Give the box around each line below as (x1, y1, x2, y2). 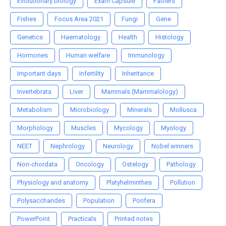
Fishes (17, 15, 36, 23)
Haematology (61, 33, 100, 41)
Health (119, 33, 137, 41)
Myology (161, 124, 186, 132)
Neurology (103, 142, 133, 150)
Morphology (17, 124, 53, 132)
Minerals (127, 106, 152, 114)
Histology (155, 33, 184, 41)
